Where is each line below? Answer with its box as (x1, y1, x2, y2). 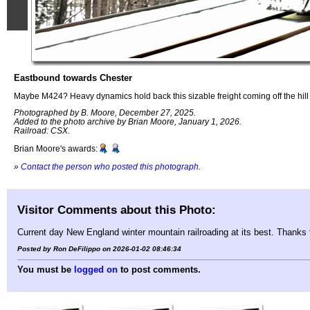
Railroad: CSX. (14, 126, 70, 136)
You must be (17, 264, 74, 275)
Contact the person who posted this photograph (21, 161, 199, 171)
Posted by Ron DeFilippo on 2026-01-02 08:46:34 (17, 244, 181, 253)
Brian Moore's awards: (14, 144, 98, 154)
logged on (74, 264, 118, 275)
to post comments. (118, 264, 201, 275)
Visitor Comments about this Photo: (17, 202, 216, 217)
